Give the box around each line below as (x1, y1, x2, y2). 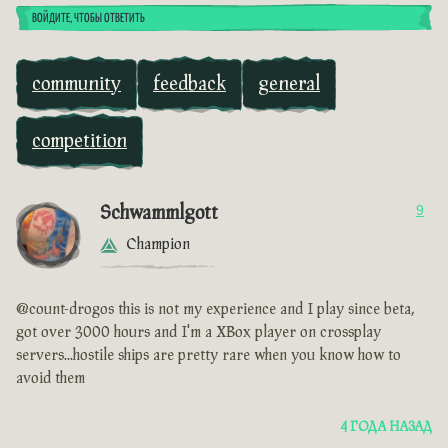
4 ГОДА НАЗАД (340, 420, 432, 435)
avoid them (16, 370, 85, 388)
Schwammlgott (100, 202, 218, 225)
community (32, 73, 121, 96)
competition (32, 130, 127, 153)
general (258, 73, 320, 96)
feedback (153, 73, 226, 96)
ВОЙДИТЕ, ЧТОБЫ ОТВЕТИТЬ (32, 13, 145, 26)
